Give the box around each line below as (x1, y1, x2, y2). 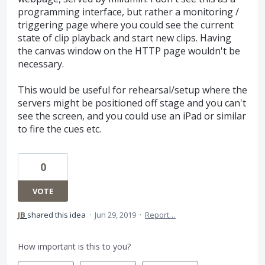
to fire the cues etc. (18, 122, 101, 136)
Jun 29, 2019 (95, 209, 136, 221)
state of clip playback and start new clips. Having (18, 31, 231, 44)
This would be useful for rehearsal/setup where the (18, 83, 247, 97)
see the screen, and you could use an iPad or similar (18, 109, 246, 123)
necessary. (18, 57, 64, 70)
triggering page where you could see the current (18, 18, 234, 31)
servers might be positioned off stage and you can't (18, 96, 246, 110)
